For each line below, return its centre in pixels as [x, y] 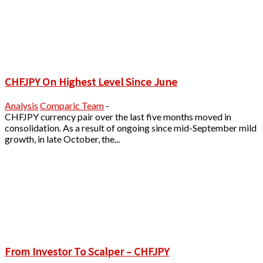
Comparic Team [72, 105]
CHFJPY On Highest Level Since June [91, 82]
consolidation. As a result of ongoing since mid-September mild [131, 127]
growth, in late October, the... [62, 139]
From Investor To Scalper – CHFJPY [87, 252]
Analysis [21, 105]
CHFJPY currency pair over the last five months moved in [118, 116]
